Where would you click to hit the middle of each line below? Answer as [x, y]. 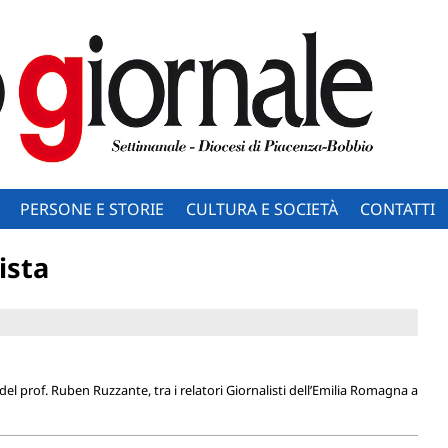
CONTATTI [398, 208]
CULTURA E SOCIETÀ [262, 208]
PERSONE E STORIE [92, 208]
